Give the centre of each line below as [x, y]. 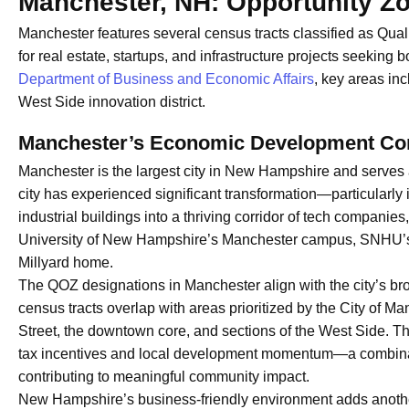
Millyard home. [66, 262]
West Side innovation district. [112, 101]
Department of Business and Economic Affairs [166, 79]
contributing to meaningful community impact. [164, 376]
